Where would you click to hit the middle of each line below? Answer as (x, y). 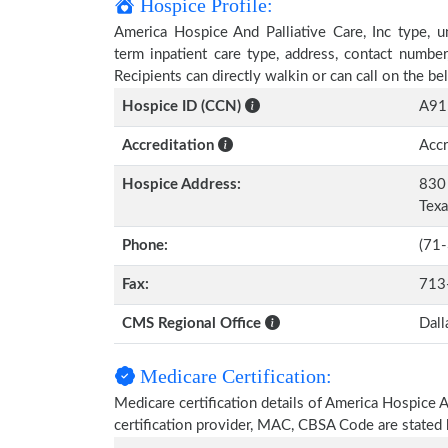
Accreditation (170, 145)
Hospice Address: (181, 184)
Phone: (145, 245)
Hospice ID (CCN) (181, 106)
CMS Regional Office (193, 323)
